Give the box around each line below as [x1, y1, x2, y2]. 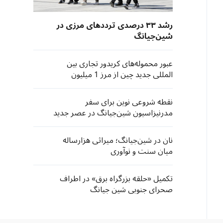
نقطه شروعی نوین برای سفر [85, 94, 173, 111]
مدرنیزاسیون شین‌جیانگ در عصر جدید [53, 105, 173, 121]
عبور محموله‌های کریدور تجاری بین [67, 55, 173, 72]
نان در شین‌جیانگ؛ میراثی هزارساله [63, 132, 173, 149]
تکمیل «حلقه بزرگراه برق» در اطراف [60, 170, 173, 187]
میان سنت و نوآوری [111, 143, 173, 160]
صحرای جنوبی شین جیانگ [90, 181, 173, 198]
